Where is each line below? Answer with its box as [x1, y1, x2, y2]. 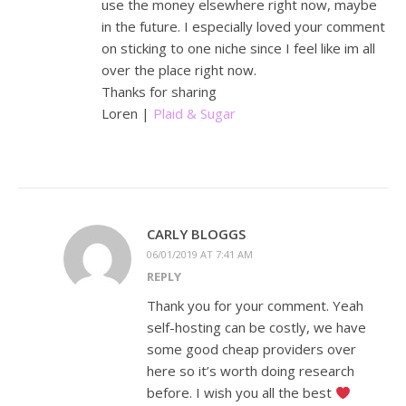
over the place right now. [101, 61, 256, 80]
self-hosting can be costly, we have [147, 318, 366, 337]
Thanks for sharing [101, 82, 217, 101]
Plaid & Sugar [153, 104, 236, 123]
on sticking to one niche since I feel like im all [101, 39, 375, 58]
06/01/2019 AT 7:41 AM [147, 247, 253, 262]
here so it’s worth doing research [147, 362, 354, 381]
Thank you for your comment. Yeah [147, 296, 363, 315]
